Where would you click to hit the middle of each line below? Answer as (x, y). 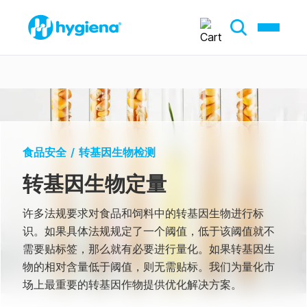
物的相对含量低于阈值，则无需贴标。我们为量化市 (149, 267)
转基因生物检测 (117, 152)
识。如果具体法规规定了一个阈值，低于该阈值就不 (149, 231)
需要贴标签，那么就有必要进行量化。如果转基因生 (149, 249)
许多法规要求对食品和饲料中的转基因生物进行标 (143, 213)
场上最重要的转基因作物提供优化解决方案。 (132, 284)
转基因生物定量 (95, 184)
